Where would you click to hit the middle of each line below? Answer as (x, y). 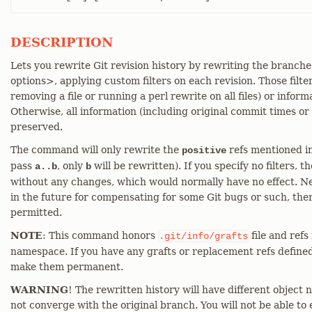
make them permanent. (67, 267)
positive (204, 150)
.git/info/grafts (203, 236)
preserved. (37, 127)
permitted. (36, 212)
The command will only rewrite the (96, 150)
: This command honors (100, 235)
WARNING (39, 290)
